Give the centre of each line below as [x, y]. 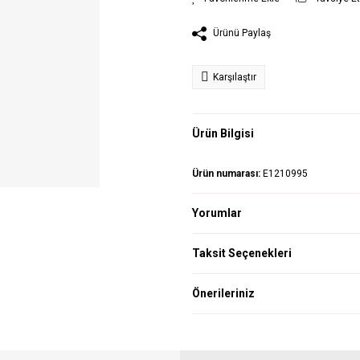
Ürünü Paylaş [242, 33]
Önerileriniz [223, 293]
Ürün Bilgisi [223, 134]
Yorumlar [217, 213]
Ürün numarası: [227, 173]
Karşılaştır [235, 77]
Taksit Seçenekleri [242, 253]
